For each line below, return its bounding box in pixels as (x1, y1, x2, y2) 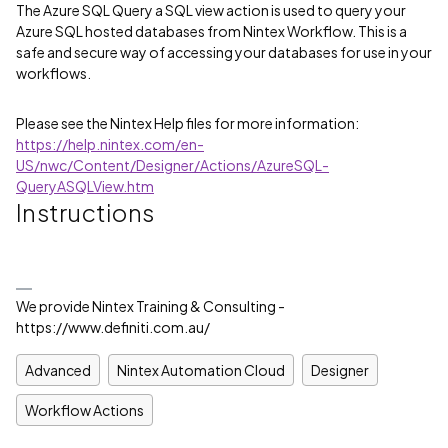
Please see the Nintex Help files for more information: (16, 114, 359, 132)
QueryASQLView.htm (16, 177, 154, 195)
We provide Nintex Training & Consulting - (16, 297, 285, 315)
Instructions (16, 197, 154, 227)
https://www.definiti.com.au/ (16, 318, 210, 336)
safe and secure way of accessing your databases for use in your (16, 43, 432, 61)
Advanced (25, 361, 91, 379)
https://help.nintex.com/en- (16, 135, 204, 153)
